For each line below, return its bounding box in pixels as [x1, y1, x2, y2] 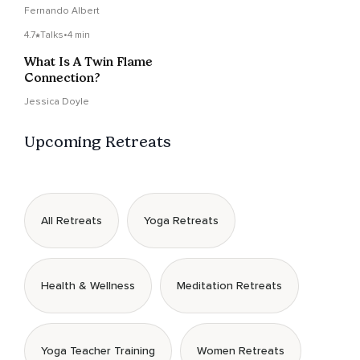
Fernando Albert [24, 5, 100, 18]
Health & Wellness [41, 279, 135, 293]
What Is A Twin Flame [24, 54, 153, 70]
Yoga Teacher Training [41, 344, 155, 358]
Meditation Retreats [177, 279, 282, 293]
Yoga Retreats [144, 214, 219, 228]
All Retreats [41, 214, 102, 228]
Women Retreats [197, 344, 284, 358]
